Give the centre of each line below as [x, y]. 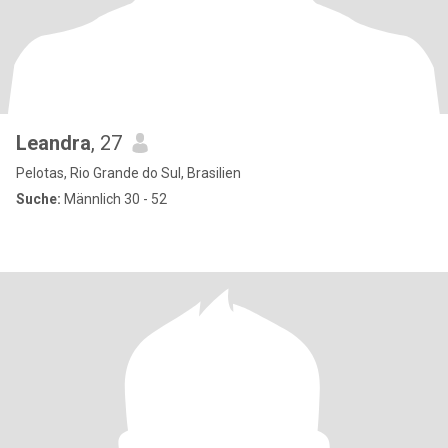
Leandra [53, 143]
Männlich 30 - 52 [114, 199]
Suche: [38, 199]
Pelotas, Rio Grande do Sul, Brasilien [128, 173]
